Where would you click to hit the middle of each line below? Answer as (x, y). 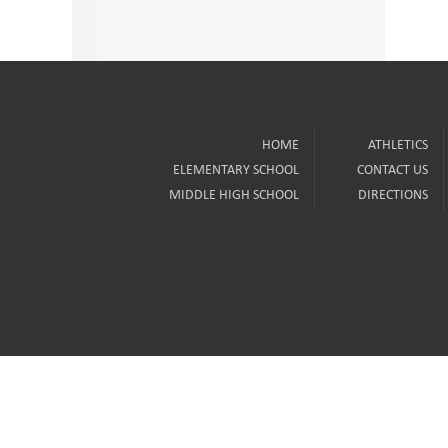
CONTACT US (392, 169)
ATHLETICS (397, 144)
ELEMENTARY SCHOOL (235, 169)
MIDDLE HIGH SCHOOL (233, 194)
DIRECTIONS (392, 194)
